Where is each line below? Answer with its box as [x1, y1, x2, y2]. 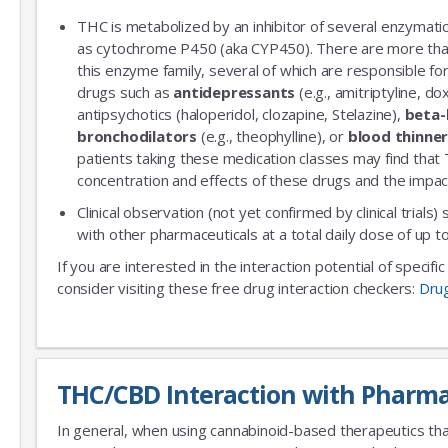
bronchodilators [77, 125, 197, 146]
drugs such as [77, 81, 174, 102]
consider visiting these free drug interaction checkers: [57, 277, 419, 298]
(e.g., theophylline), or [197, 125, 348, 146]
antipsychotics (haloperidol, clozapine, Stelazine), [77, 103, 405, 124]
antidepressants [173, 81, 296, 102]
